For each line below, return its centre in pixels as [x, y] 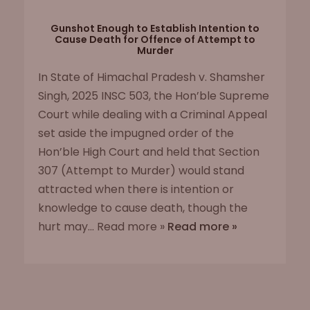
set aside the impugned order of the [136, 133]
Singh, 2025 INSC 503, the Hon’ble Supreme [154, 96]
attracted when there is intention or [136, 189]
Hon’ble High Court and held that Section [149, 152]
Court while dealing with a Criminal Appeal [153, 115]
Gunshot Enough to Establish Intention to [155, 28]
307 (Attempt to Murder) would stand [141, 171]
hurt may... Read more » [103, 227]
